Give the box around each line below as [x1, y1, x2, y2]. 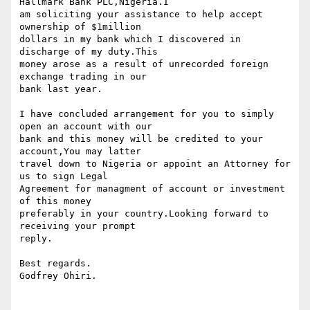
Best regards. [19, 258, 91, 269]
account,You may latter [19, 146, 147, 157]
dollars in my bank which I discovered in [19, 34, 241, 45]
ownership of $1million [19, 21, 147, 33]
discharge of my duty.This [19, 46, 163, 57]
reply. [19, 233, 53, 244]
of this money [19, 196, 97, 207]
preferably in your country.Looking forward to [19, 208, 268, 219]
